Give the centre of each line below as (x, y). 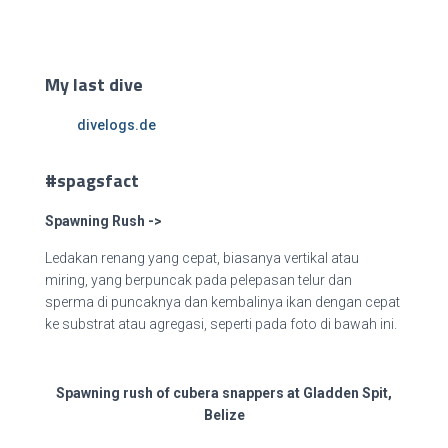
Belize (224, 415)
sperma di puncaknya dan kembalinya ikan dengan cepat (222, 302)
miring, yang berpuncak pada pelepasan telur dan (198, 280)
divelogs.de (116, 125)
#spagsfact (92, 181)
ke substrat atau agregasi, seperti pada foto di (188, 324)
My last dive (94, 85)
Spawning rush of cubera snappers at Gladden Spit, (224, 393)
